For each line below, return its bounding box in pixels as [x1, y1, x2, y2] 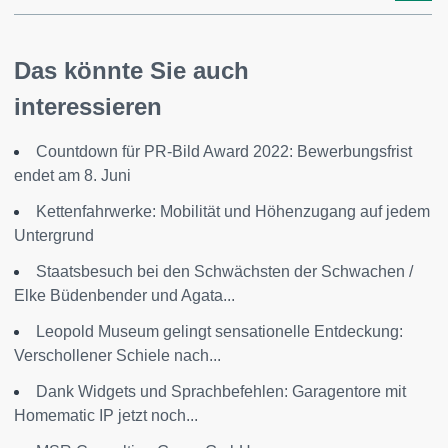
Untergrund [14, 227, 94, 245]
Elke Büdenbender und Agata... [14, 287, 235, 305]
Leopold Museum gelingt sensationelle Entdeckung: [36, 323, 403, 341]
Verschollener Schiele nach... [14, 347, 221, 365]
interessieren [14, 93, 162, 121]
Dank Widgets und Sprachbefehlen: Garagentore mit [36, 383, 406, 401]
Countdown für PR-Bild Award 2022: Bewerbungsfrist [36, 143, 412, 161]
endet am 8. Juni [14, 167, 131, 185]
